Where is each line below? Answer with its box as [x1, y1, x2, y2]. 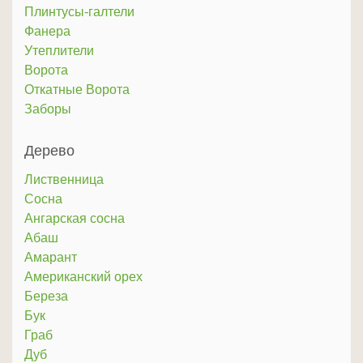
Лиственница [24, 173, 104, 187]
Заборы [24, 102, 71, 117]
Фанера [24, 24, 70, 39]
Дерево [24, 143, 75, 160]
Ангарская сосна [24, 211, 125, 226]
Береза [24, 289, 68, 304]
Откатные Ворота [24, 83, 130, 97]
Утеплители [24, 44, 94, 58]
